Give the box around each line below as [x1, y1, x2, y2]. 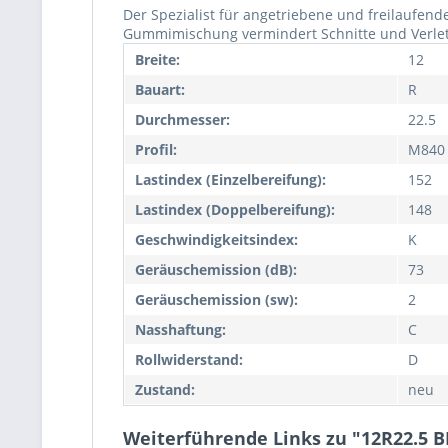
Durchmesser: [135, 110, 230, 129]
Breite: [135, 50, 180, 69]
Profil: [135, 140, 177, 159]
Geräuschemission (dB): [135, 260, 297, 279]
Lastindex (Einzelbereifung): [135, 170, 326, 189]
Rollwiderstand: [135, 350, 243, 369]
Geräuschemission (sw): [135, 290, 298, 309]
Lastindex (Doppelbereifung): [135, 200, 335, 219]
